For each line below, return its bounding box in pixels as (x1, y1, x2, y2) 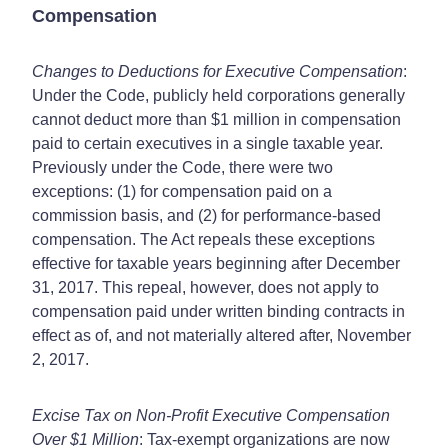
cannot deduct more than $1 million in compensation (32, 110, 401, 128)
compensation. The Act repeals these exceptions (32, 230, 375, 248)
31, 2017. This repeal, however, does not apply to (32, 278, 379, 296)
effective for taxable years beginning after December (32, 254, 400, 272)
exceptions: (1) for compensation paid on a (32, 182, 332, 200)
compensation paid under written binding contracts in (32, 302, 405, 320)
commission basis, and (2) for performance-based (32, 206, 381, 224)
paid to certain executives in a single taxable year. (32, 134, 383, 152)
